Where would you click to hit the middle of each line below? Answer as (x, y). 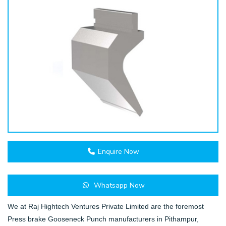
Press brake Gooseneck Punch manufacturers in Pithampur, (103, 219)
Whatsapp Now (117, 186)
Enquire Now (118, 152)
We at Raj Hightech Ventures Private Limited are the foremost (106, 207)
